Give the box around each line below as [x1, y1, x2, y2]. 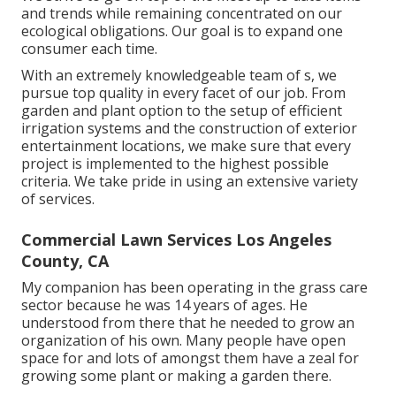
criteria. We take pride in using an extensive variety [21, 171, 358, 191]
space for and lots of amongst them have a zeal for [21, 347, 359, 368]
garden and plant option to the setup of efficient [21, 100, 342, 120]
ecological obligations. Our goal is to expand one [21, 20, 343, 41]
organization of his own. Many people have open [21, 330, 346, 350]
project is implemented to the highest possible [21, 153, 329, 173]
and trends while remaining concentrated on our [21, 3, 342, 23]
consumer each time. [21, 38, 157, 58]
